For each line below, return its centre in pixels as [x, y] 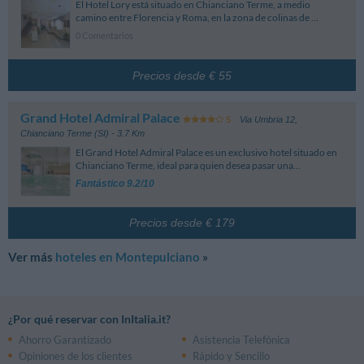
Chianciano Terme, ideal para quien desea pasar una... [188, 165]
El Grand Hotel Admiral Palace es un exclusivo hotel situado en [207, 152]
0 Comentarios [105, 36]
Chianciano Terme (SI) [65, 133]
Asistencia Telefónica [241, 339]
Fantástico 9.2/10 [115, 183]
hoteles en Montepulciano [128, 256]
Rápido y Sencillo [231, 355]
